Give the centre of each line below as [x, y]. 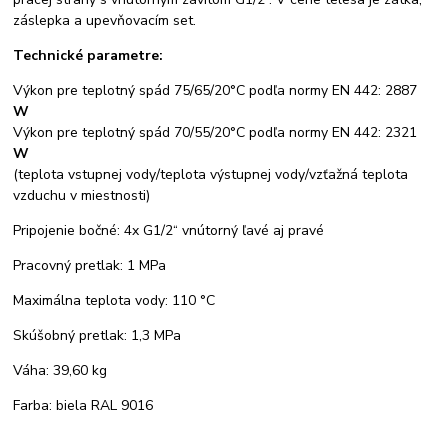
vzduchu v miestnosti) [82, 196]
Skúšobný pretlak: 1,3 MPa [97, 336]
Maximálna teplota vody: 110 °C [114, 301]
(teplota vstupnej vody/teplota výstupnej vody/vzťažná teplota [211, 175]
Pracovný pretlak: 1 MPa [90, 266]
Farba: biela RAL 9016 [83, 406]
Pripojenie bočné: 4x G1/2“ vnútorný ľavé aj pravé [169, 231]
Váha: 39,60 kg [60, 371]
